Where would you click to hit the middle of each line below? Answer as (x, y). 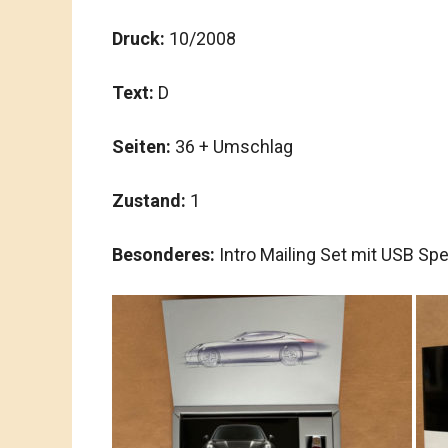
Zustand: (149, 200)
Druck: (138, 38)
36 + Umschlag (232, 146)
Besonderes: (165, 254)
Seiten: (141, 146)
